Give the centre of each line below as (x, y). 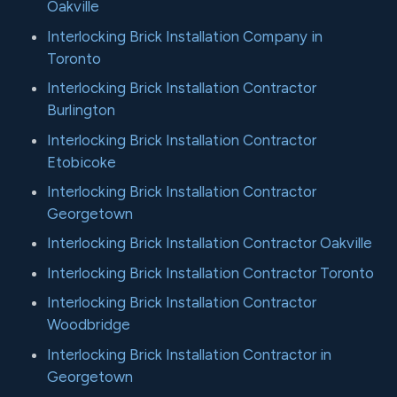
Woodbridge (89, 325)
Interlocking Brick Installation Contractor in (190, 354)
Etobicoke (82, 162)
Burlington (82, 110)
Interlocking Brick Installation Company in (185, 36)
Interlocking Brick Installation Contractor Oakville (210, 243)
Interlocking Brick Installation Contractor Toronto (211, 272)
